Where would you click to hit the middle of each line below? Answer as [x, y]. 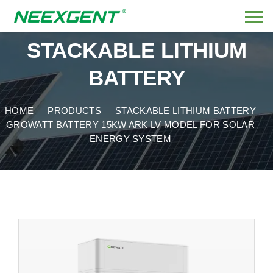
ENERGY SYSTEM [130, 139]
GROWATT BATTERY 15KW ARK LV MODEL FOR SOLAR [130, 125]
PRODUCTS [74, 111]
